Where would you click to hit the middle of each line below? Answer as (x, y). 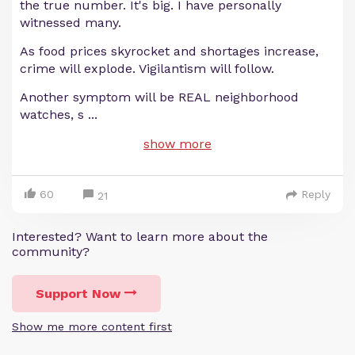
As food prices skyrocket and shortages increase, (169, 51)
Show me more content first (92, 326)
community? (51, 252)
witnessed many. (71, 23)
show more (177, 144)
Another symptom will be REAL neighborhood (159, 97)
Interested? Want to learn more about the (140, 237)
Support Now (78, 294)
